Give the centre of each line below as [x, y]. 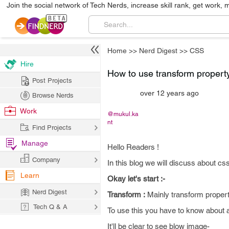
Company [46, 160]
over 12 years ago [169, 93]
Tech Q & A [50, 207]
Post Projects [52, 81]
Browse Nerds [53, 95]
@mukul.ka [123, 114]
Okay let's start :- [136, 179]
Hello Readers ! [133, 147]
